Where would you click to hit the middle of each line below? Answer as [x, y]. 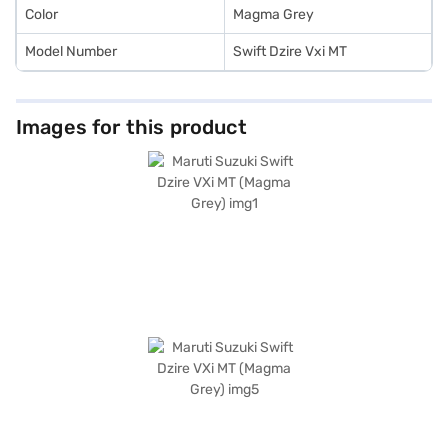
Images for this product [131, 127]
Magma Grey [273, 14]
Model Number [71, 51]
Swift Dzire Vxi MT [290, 51]
